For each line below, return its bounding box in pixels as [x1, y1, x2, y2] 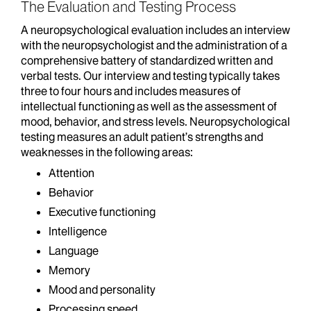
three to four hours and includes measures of [21, 84, 241, 98]
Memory [49, 263, 90, 277]
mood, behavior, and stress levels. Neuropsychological [21, 115, 290, 128]
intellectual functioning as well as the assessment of [21, 99, 277, 113]
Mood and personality [49, 283, 155, 296]
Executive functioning [49, 205, 155, 219]
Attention [49, 166, 94, 180]
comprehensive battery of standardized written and [21, 53, 273, 67]
